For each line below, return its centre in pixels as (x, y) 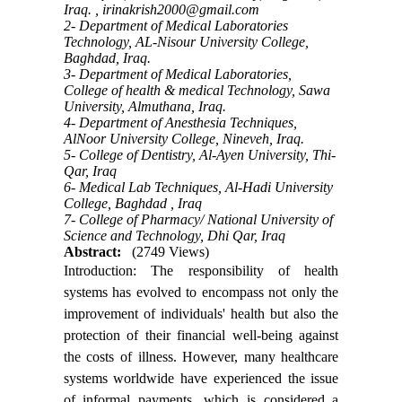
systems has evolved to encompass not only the (201, 293)
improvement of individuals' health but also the (201, 314)
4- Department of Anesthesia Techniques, (180, 123)
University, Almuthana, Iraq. (144, 107)
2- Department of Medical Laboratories (175, 26)
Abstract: (92, 252)
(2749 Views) (170, 252)
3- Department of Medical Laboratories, (177, 74)
